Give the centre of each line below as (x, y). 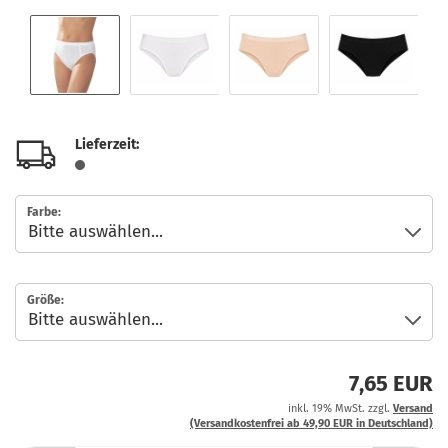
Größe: (45, 300)
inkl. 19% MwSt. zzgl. (340, 408)
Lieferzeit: (107, 144)
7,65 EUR (391, 383)
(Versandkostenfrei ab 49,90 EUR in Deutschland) (311, 423)
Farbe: (44, 212)
